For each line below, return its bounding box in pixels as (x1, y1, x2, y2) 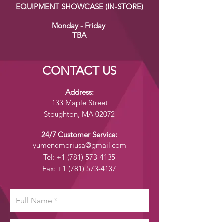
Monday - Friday (52, 21, 107, 30)
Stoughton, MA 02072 (44, 110, 115, 119)
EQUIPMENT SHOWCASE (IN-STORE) (15, 2, 143, 11)
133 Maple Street (51, 98, 108, 107)
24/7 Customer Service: (41, 130, 117, 139)
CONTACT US (42, 63, 116, 78)
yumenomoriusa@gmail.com (32, 140, 126, 150)
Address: (65, 87, 94, 97)
